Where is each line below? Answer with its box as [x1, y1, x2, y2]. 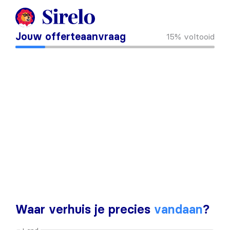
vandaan [154, 202, 203, 217]
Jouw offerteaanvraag [15, 30, 126, 43]
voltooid [184, 31, 215, 42]
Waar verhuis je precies [15, 202, 154, 217]
